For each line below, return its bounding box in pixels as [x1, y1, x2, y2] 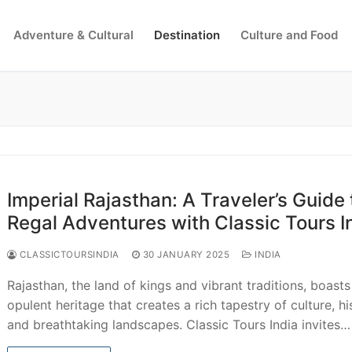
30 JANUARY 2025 [142, 248, 230, 260]
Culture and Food [240, 27, 338, 43]
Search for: [302, 92, 323, 108]
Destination [154, 27, 220, 43]
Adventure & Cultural [13, 27, 134, 43]
